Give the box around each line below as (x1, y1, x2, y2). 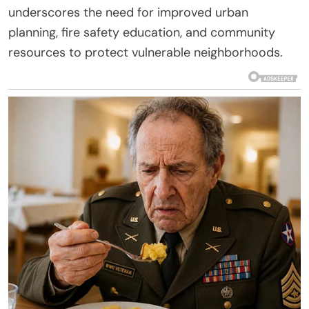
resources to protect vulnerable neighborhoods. (8, 43, 283, 61)
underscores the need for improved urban (8, 3, 248, 21)
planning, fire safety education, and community (8, 23, 275, 41)
